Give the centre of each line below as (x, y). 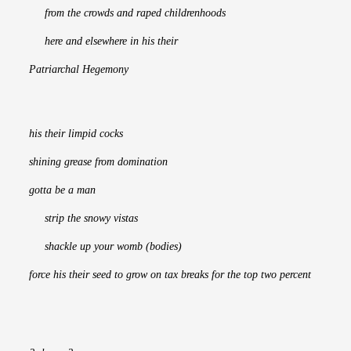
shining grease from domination (98, 162)
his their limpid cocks (76, 134)
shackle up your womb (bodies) (105, 247)
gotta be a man (62, 190)
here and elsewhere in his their (103, 42)
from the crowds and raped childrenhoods (127, 13)
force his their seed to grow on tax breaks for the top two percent (170, 275)
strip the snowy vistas (83, 219)
